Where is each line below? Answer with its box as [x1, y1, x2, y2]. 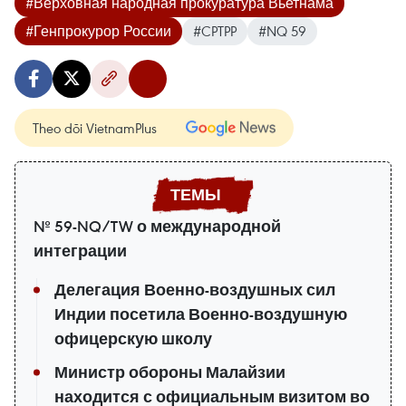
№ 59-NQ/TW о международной [34, 216, 281, 237]
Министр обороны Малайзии [54, 362, 285, 382]
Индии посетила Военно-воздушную [54, 304, 347, 324]
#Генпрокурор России [25, 21, 171, 40]
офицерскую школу [54, 328, 212, 349]
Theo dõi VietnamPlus [33, 118, 157, 137]
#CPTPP [193, 21, 237, 40]
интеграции [34, 240, 127, 261]
